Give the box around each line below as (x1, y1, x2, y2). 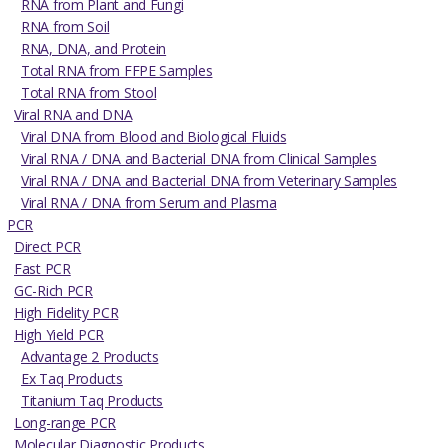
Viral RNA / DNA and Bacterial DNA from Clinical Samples (21, 149, 377, 169)
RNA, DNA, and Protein (21, 39, 167, 59)
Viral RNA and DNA (14, 105, 133, 125)
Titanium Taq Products (21, 391, 164, 411)
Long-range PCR (14, 413, 117, 433)
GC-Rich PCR (14, 281, 93, 301)
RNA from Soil (21, 17, 110, 37)
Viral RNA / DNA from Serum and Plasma (21, 193, 277, 213)
